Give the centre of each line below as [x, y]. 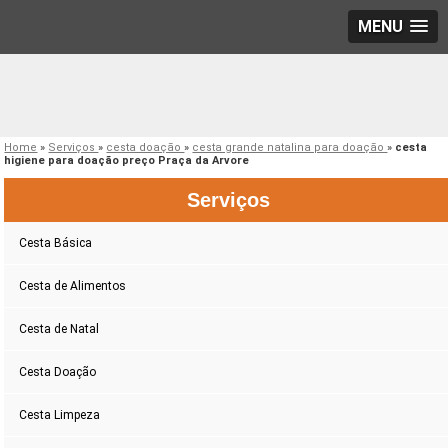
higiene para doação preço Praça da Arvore [127, 161]
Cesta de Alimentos [73, 286]
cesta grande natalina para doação [290, 148]
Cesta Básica [56, 243]
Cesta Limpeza [60, 415]
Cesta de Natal [59, 329]
